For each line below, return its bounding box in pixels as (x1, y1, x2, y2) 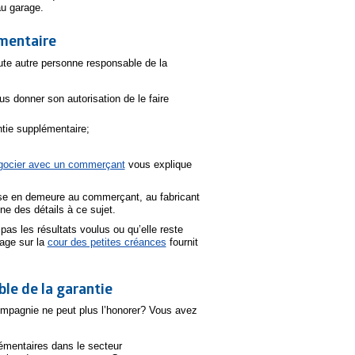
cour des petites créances (47, 235, 166, 248)
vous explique (124, 158, 192, 170)
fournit (166, 235, 198, 248)
